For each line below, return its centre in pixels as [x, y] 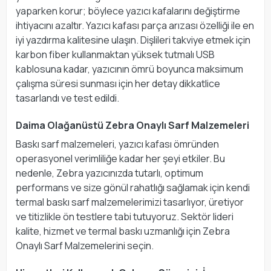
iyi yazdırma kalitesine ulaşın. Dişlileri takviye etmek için [133, 40]
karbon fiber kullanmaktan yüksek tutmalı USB [115, 54]
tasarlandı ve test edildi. [67, 98]
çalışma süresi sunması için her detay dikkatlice [118, 83]
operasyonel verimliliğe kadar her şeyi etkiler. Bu [120, 158]
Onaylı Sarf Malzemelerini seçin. [85, 245]
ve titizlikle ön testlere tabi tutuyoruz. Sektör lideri [125, 216]
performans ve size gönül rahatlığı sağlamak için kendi [133, 187]
